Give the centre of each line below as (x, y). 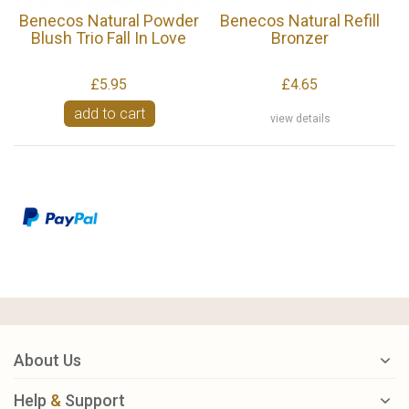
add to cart (109, 114)
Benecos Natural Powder (109, 20)
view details (300, 118)
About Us (47, 360)
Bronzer (299, 37)
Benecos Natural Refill (299, 20)
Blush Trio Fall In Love (109, 37)
